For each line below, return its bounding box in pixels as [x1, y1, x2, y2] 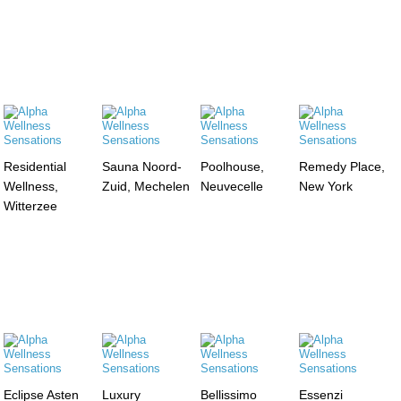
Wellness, [4, 178, 59, 193]
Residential [4, 158, 67, 174]
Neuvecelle [200, 178, 263, 193]
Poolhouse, [200, 158, 264, 174]
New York [298, 178, 353, 193]
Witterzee [4, 198, 58, 213]
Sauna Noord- [102, 158, 183, 174]
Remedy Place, [298, 158, 385, 174]
